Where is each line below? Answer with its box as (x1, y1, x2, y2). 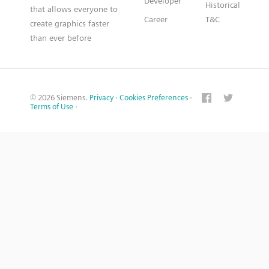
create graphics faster (30, 18, 109, 28)
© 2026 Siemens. (30, 92, 89, 102)
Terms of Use (30, 101, 73, 111)
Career (144, 14, 168, 24)
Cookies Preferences (119, 92, 188, 102)
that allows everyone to (30, 4, 118, 14)
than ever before (30, 32, 91, 43)
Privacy (89, 92, 113, 102)
